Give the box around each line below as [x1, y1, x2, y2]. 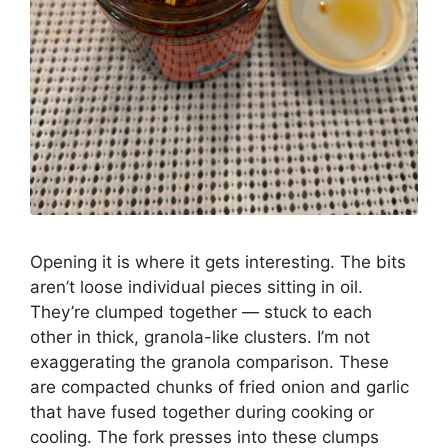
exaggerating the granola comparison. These [30, 351, 389, 372]
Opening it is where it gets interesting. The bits [30, 251, 406, 272]
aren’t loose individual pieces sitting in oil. [30, 276, 363, 297]
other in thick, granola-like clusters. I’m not [30, 326, 370, 347]
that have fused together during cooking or [30, 401, 374, 422]
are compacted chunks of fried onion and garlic [30, 376, 409, 397]
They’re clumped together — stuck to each [30, 301, 372, 322]
